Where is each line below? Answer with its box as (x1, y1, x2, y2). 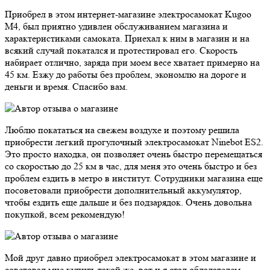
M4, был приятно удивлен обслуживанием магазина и (5, 20, 228, 32)
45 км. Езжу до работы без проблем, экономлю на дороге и (5, 68, 246, 80)
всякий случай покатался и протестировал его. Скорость (5, 44, 237, 56)
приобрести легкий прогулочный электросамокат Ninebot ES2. (5, 136, 263, 148)
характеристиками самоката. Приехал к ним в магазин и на (5, 32, 250, 44)
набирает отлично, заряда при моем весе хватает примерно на (5, 56, 260, 68)
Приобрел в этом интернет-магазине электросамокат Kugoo (5, 8, 251, 20)
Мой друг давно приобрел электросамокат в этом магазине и (5, 251, 256, 263)
